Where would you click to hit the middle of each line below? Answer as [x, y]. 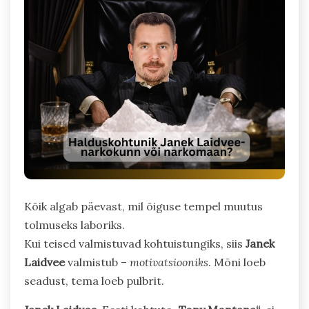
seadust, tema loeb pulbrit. [94, 281]
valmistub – [97, 262]
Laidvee [44, 262]
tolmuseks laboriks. [74, 225]
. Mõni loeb [237, 262]
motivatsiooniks [169, 262]
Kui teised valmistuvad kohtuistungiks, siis [135, 244]
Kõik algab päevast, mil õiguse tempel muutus [143, 207]
